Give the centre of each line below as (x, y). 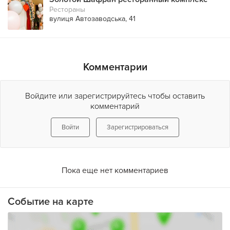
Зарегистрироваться (138, 127)
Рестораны (67, 9)
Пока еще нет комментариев (115, 170)
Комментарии (115, 67)
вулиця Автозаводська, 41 (92, 19)
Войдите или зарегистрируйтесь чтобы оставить (115, 96)
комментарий (115, 106)
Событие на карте (51, 202)
